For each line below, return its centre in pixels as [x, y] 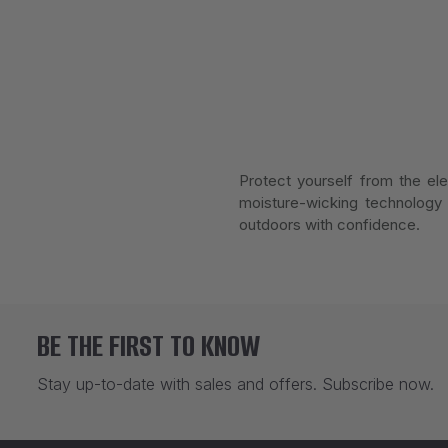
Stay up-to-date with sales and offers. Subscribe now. [235, 384]
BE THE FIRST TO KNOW [148, 346]
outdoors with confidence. [329, 225]
